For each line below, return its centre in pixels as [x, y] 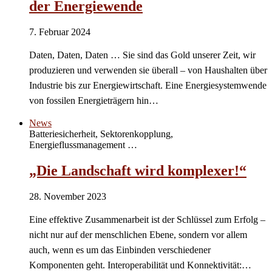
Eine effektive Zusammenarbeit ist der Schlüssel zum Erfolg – [147, 220]
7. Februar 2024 [60, 32]
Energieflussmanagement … [83, 145]
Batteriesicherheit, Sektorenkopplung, [101, 134]
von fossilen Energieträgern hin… [94, 101]
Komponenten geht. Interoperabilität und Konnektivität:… [140, 265]
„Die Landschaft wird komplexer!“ [138, 171]
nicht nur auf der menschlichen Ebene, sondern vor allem [138, 235]
